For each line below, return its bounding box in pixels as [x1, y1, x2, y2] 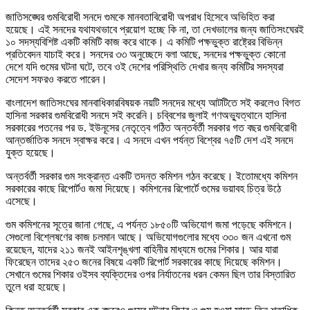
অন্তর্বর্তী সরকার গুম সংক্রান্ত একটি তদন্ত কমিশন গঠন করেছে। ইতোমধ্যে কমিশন [6, 170, 298, 182]
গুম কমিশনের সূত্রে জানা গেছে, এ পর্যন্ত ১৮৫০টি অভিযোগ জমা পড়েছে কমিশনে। [6, 218, 293, 230]
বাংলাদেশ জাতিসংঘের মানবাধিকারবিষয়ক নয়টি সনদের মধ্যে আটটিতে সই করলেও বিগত [6, 96, 300, 109]
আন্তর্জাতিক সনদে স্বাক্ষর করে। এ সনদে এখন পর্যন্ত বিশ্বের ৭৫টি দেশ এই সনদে [6, 134, 293, 146]
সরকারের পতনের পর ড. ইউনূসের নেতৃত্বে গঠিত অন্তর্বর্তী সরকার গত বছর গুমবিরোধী [6, 121, 297, 134]
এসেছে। [6, 194, 37, 207]
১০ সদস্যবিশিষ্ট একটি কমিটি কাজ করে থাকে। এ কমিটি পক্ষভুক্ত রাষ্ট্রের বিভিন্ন [6, 35, 282, 48]
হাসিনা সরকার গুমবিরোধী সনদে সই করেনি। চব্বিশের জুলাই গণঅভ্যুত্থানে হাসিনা [6, 109, 286, 121]
